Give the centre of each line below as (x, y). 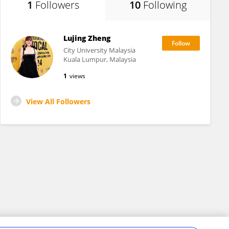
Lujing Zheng (87, 38)
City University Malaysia (99, 50)
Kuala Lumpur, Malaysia (99, 59)
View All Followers (58, 101)
